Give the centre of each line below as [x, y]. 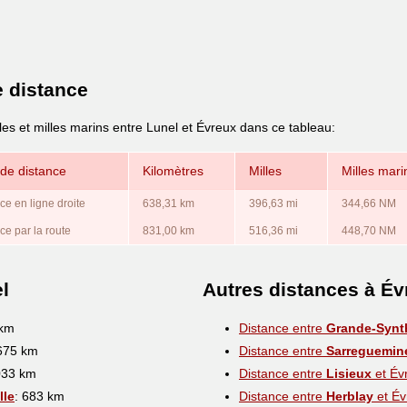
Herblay [350, 396]
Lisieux [349, 373]
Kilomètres [173, 170]
